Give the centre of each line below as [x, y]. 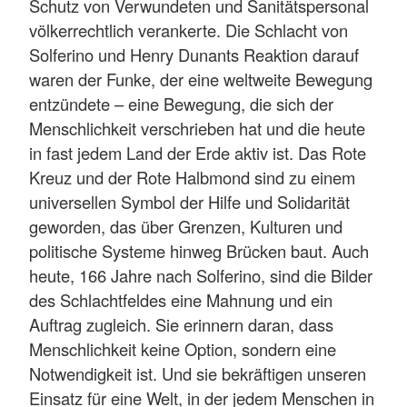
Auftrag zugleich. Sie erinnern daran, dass [181, 325]
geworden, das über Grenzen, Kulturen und [186, 227]
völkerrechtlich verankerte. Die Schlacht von [189, 30]
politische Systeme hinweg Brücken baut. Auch [199, 251]
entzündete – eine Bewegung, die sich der [181, 104]
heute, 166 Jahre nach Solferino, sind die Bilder [201, 276]
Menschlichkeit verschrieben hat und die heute [197, 129]
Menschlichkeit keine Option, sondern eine [183, 349]
